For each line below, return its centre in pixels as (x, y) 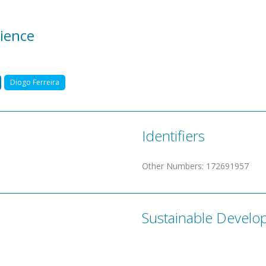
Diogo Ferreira (35, 82)
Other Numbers (172, 166)
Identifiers (173, 135)
